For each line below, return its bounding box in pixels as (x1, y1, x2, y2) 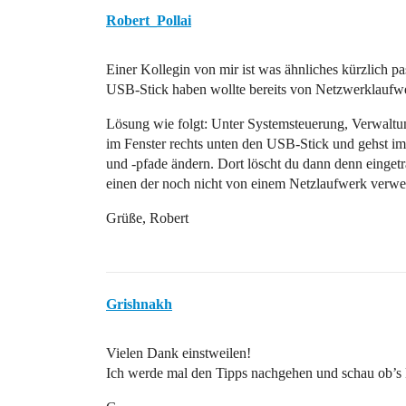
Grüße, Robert (106, 210, 188, 226)
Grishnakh (106, 296, 172, 312)
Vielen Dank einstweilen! (106, 345, 251, 361)
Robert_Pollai (106, 13, 191, 28)
